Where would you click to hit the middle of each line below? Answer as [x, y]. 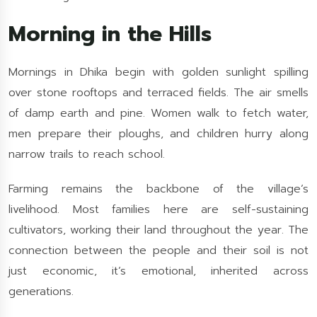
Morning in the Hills [110, 34]
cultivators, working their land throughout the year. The [158, 230]
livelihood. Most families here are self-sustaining [158, 209]
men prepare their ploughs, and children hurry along [158, 134]
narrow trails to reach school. [87, 154]
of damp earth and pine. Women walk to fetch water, [158, 113]
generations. [41, 292]
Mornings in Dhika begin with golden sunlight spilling [158, 72]
